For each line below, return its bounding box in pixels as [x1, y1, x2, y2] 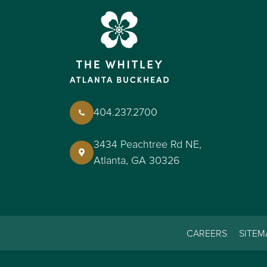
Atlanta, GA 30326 [94, 153, 180, 167]
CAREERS [186, 227, 227, 240]
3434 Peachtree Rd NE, [94, 137, 201, 151]
